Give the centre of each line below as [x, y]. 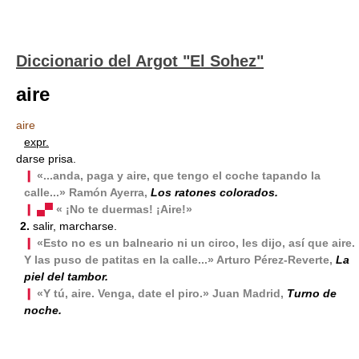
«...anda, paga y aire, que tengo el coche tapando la [179, 175]
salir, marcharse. [73, 226]
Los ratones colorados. [214, 192]
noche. [43, 310]
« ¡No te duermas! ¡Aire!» [124, 209]
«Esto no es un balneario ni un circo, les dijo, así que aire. [196, 243]
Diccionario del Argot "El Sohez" [140, 61]
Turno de [312, 293]
